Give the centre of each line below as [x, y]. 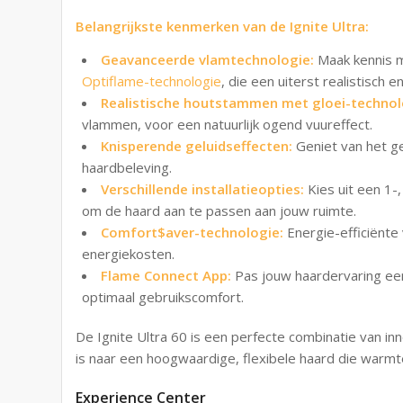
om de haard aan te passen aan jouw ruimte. [219, 210]
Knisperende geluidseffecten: [197, 145]
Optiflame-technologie [152, 81]
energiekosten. [129, 253]
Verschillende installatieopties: [203, 188]
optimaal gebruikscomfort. [163, 296]
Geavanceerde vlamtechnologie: [208, 59]
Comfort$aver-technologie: [193, 232]
